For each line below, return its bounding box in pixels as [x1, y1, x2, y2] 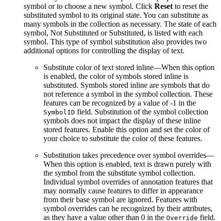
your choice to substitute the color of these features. [43, 134, 202, 143]
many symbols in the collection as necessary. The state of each [24, 20, 217, 29]
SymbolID [43, 109, 75, 116]
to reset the [173, 2, 208, 11]
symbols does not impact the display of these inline [43, 116, 201, 125]
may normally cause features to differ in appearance [43, 186, 203, 195]
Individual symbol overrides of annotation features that [43, 178, 213, 186]
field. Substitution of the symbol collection [75, 108, 208, 116]
